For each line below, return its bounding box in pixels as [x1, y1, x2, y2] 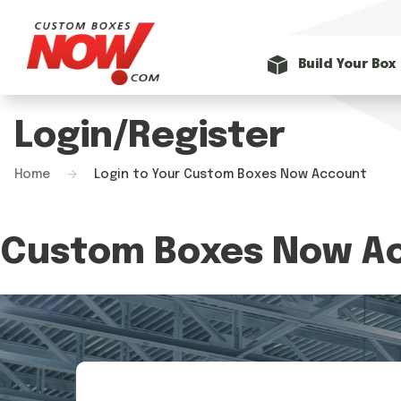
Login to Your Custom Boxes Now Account [94, 168, 367, 181]
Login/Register [14, 118, 286, 155]
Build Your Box [297, 58, 397, 71]
